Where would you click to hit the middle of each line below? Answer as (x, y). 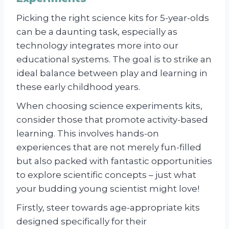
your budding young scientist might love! (108, 189)
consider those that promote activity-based (112, 120)
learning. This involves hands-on (88, 134)
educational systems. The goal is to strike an (114, 60)
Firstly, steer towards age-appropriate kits (108, 208)
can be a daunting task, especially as (97, 32)
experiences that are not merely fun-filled (109, 147)
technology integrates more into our (97, 46)
